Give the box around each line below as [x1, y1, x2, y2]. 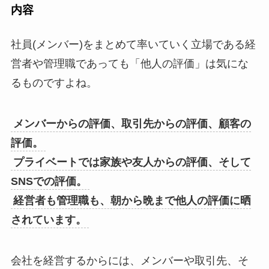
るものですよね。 [10, 77, 97, 89]
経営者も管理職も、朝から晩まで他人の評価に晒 [13, 195, 251, 207]
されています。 [10, 214, 86, 226]
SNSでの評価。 [10, 175, 87, 188]
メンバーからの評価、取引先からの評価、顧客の [13, 118, 251, 130]
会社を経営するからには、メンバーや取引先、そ [10, 254, 249, 267]
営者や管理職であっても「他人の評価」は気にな [10, 58, 249, 70]
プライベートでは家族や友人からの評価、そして [13, 156, 251, 169]
